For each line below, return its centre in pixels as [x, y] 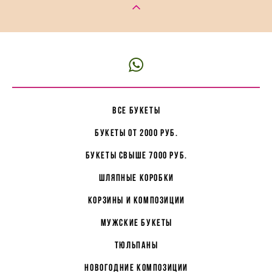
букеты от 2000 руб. [137, 133]
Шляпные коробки [136, 178]
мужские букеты [136, 223]
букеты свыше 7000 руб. [136, 155]
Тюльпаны [136, 245]
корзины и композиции [136, 200]
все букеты [137, 110]
